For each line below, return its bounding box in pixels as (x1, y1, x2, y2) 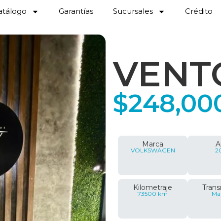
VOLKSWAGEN (130, 147, 175, 154)
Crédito (185, 6, 213, 16)
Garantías (59, 6, 94, 16)
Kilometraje (133, 183, 173, 192)
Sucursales (113, 6, 153, 16)
